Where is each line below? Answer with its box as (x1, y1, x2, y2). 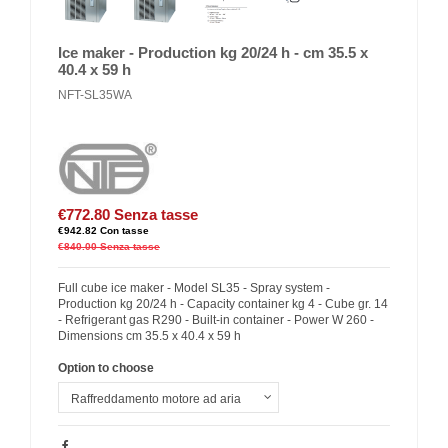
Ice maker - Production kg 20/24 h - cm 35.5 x (58, 44, 368, 61)
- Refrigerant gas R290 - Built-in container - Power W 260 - (58, 312, 374, 327)
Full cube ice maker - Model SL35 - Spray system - (58, 280, 330, 295)
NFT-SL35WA (58, 88, 132, 103)
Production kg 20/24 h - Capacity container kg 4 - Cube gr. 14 (58, 296, 388, 311)
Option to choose (58, 360, 154, 375)
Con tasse (100, 224, 149, 236)
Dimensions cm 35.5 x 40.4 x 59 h (58, 328, 241, 343)
